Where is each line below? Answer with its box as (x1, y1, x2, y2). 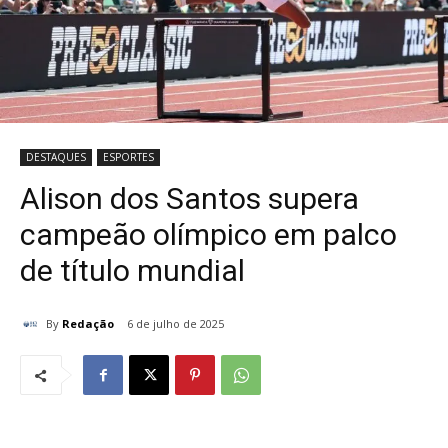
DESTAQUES (26, 150, 86, 165)
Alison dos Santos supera (20, 181, 359, 217)
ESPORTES (103, 150, 154, 165)
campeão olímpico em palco (20, 217, 397, 253)
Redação (62, 315, 114, 331)
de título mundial (20, 253, 245, 289)
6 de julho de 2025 (127, 316, 224, 332)
